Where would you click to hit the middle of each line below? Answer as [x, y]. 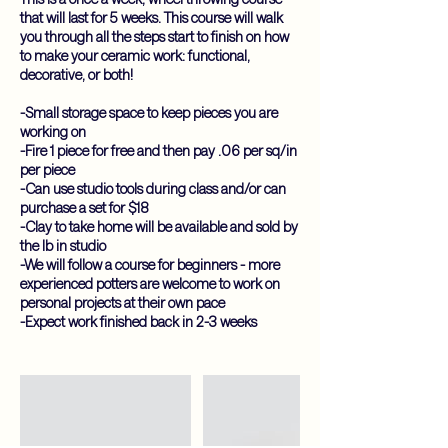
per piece [47, 169]
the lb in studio [63, 245]
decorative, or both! [76, 74]
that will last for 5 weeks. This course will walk [151, 17]
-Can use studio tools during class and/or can [153, 188]
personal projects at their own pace [122, 302]
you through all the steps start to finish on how [154, 36]
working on [53, 131]
